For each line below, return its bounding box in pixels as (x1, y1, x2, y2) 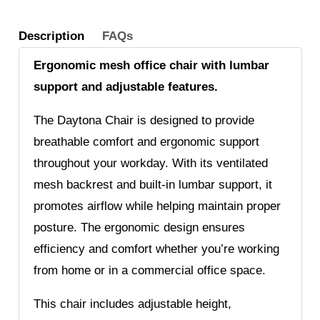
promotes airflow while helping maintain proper (33, 199, 281, 213)
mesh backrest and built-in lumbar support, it (33, 177, 272, 191)
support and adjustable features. (33, 79, 218, 94)
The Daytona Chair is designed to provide (33, 113, 254, 127)
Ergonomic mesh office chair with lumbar (33, 58, 269, 72)
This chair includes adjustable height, (33, 296, 231, 311)
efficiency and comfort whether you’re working (33, 241, 279, 256)
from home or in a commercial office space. (33, 263, 266, 277)
